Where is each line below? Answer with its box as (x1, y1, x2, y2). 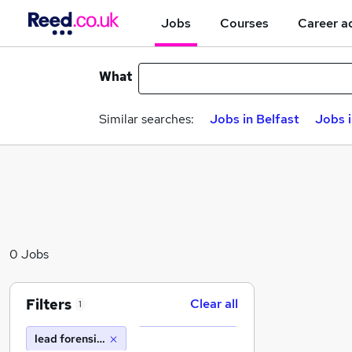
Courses (220, 14, 269, 31)
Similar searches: (99, 111, 194, 127)
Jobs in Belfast (210, 111, 299, 127)
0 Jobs (9, 246, 49, 262)
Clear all (190, 295, 238, 312)
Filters (26, 295, 71, 313)
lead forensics (35, 332, 108, 346)
